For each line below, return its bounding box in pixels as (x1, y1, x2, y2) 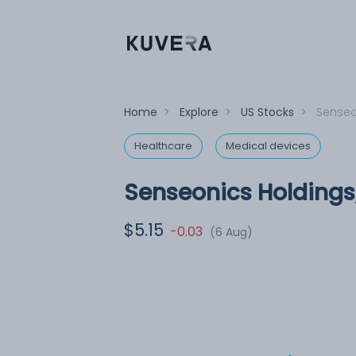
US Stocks (241, 104, 294, 120)
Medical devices (226, 138, 311, 153)
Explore (180, 104, 219, 120)
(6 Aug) (210, 224, 253, 240)
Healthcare (134, 138, 192, 153)
